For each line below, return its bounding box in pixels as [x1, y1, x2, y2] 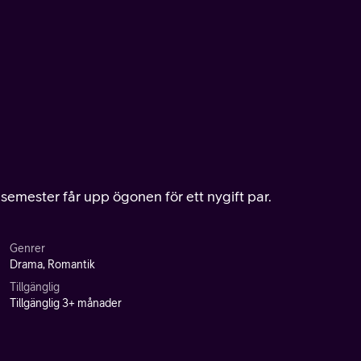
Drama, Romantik [10, 258, 95, 271]
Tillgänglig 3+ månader [10, 297, 122, 309]
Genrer [10, 242, 45, 255]
